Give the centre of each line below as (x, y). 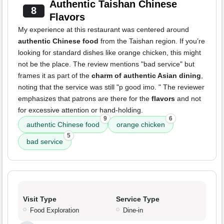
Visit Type (40, 199)
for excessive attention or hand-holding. (80, 110)
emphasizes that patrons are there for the (85, 99)
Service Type (138, 199)
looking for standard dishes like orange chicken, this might (109, 53)
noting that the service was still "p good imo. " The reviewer (111, 87)
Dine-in (133, 210)
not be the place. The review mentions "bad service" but (106, 64)
